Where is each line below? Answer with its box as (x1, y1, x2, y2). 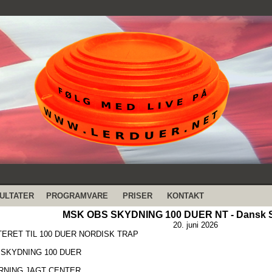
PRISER (123, 191, 152, 200)
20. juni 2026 (172, 220, 218, 229)
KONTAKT (167, 191, 204, 200)
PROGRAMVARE (46, 191, 108, 200)
